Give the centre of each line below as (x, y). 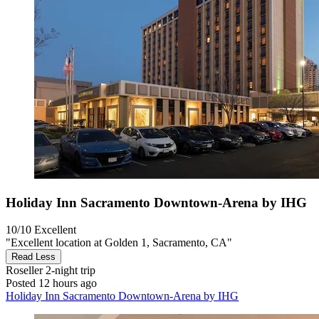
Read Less (33, 257)
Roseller (24, 271)
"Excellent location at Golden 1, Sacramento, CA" (119, 243)
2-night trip (69, 271)
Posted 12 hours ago (51, 283)
